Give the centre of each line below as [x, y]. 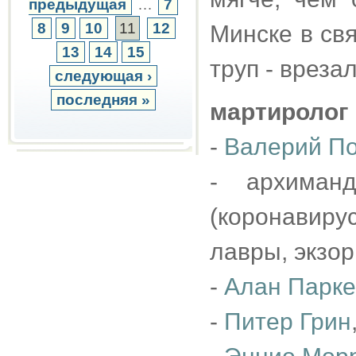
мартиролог [279, 112]
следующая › [103, 76]
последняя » [103, 100]
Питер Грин [288, 321]
